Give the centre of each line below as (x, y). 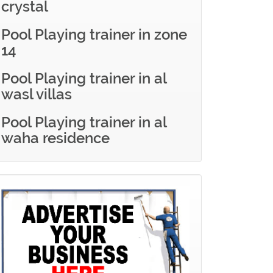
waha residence (55, 138)
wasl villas (37, 94)
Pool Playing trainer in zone (94, 34)
